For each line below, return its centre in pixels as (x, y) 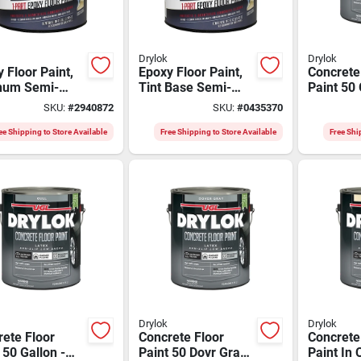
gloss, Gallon (175, 102)
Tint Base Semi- (185, 87)
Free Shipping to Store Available (218, 131)
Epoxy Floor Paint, (190, 72)
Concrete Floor (181, 337)
